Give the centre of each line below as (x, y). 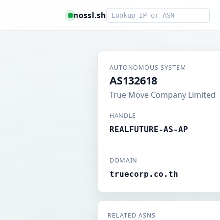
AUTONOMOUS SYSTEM (148, 68)
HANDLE (123, 115)
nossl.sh (90, 15)
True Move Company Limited (163, 95)
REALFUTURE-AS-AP (149, 129)
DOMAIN (124, 160)
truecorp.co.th (144, 174)
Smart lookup (131, 13)
